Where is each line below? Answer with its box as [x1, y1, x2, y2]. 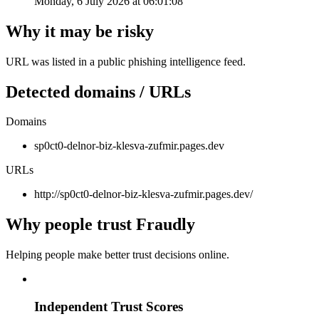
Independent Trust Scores [34, 298, 183, 314]
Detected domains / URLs [6, 82, 191, 101]
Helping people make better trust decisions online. [6, 249, 229, 261]
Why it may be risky [6, 21, 154, 41]
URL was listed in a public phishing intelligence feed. [6, 55, 246, 68]
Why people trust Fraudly [6, 215, 195, 234]
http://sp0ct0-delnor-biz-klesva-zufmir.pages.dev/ [34, 188, 253, 201]
